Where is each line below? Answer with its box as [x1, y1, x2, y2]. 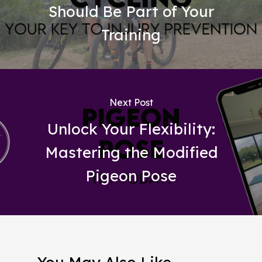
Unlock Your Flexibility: [47, 119, 215, 138]
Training [101, 25, 161, 44]
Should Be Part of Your [48, 2, 214, 20]
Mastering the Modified [44, 142, 218, 161]
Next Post [109, 96, 153, 108]
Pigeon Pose [85, 166, 177, 185]
